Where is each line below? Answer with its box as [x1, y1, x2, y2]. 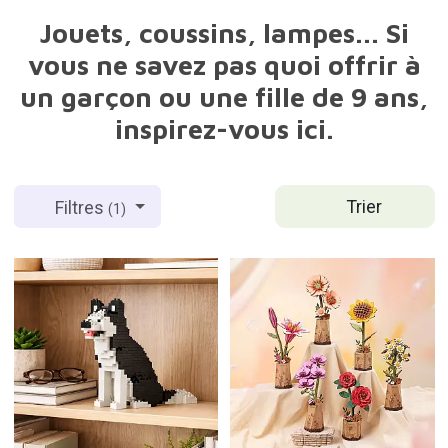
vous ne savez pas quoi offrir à [27, 49, 421, 82]
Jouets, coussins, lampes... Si [39, 17, 409, 50]
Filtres [55, 196, 109, 218]
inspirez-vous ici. [114, 113, 334, 146]
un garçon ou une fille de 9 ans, [20, 81, 428, 114]
